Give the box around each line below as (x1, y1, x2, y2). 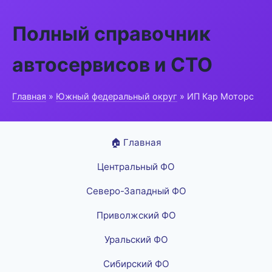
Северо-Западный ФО (86, 185, 186, 197)
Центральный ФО (97, 161, 175, 172)
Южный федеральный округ (56, 91, 177, 101)
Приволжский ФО (96, 209, 176, 221)
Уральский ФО (104, 234, 168, 245)
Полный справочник (12, 22, 211, 46)
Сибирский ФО (103, 258, 169, 270)
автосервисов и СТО (12, 53, 212, 76)
